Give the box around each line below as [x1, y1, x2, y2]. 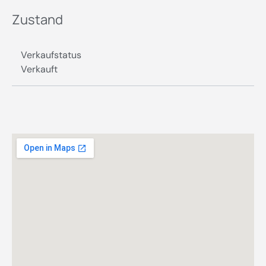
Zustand [12, 10, 63, 28]
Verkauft [21, 62, 58, 75]
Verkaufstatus [21, 48, 81, 61]
